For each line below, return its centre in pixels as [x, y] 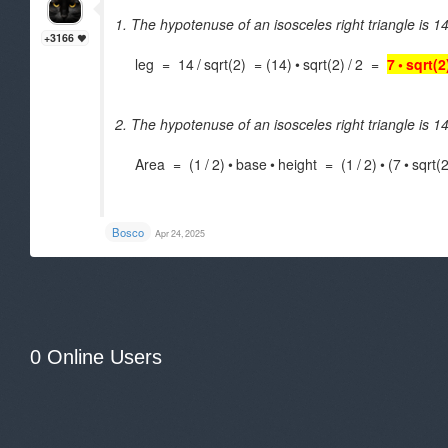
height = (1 [316, 164]
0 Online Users [96, 357]
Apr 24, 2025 [180, 233]
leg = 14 [154, 64]
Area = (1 [158, 164]
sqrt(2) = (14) [248, 64]
